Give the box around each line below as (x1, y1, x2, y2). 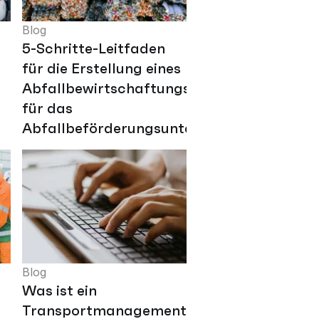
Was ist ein (22, 281, 97, 300)
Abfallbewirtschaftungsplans (22, 79, 229, 98)
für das (22, 99, 73, 118)
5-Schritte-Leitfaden (22, 39, 165, 58)
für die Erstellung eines (22, 59, 181, 78)
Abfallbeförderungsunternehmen (22, 119, 253, 138)
